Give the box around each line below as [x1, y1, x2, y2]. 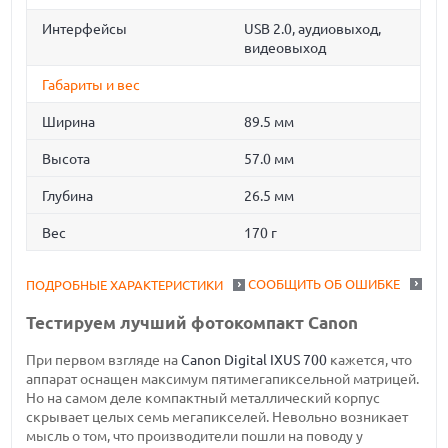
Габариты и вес [42, 77, 141, 94]
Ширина [42, 114, 96, 131]
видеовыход [244, 40, 327, 57]
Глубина [42, 188, 94, 205]
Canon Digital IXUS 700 [181, 351, 328, 368]
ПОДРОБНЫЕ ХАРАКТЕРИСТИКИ [26, 278, 224, 293]
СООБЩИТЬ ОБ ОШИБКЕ [247, 277, 400, 292]
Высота [42, 151, 91, 168]
